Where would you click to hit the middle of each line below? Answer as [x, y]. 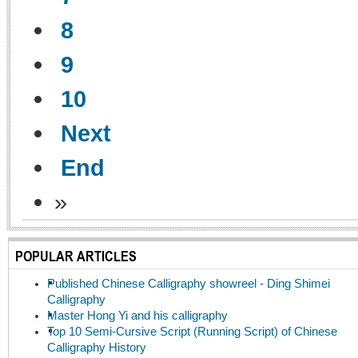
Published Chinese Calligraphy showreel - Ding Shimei [189, 284]
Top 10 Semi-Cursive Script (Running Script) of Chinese [192, 332]
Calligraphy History [97, 348]
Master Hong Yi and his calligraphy [137, 316]
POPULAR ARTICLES [76, 257]
